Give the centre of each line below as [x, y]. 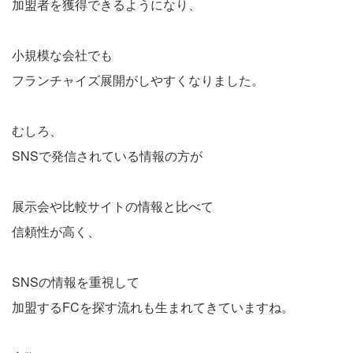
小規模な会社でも [62, 54]
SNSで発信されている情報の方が [107, 155]
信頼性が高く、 [56, 231]
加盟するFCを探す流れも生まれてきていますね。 [153, 307]
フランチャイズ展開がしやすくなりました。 [138, 80]
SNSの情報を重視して [76, 281]
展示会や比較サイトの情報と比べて [113, 206]
